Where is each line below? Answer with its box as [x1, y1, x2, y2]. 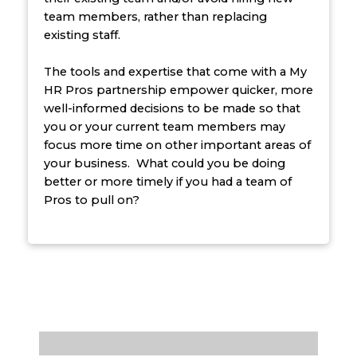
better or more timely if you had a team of [43, 174, 292, 189]
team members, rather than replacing [43, 9, 267, 24]
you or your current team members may [43, 119, 285, 134]
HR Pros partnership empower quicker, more [43, 82, 313, 97]
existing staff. [43, 27, 120, 42]
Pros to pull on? [43, 192, 139, 207]
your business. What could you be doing [43, 155, 285, 171]
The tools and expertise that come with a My [43, 64, 307, 79]
